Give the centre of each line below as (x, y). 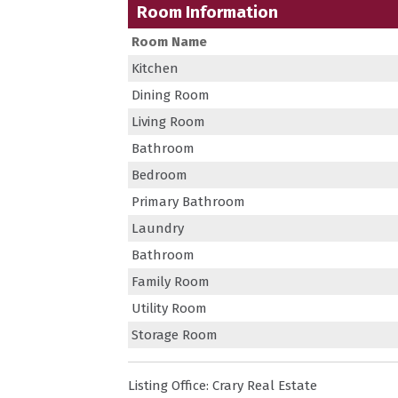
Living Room (168, 121)
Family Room (171, 281)
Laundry (158, 228)
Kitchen (155, 68)
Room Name (169, 41)
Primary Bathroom (188, 201)
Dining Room (171, 95)
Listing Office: (170, 385)
